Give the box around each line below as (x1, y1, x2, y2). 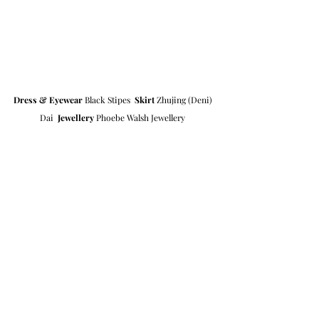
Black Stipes (83, 94, 135, 106)
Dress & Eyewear (14, 94, 83, 106)
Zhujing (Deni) (155, 94, 214, 106)
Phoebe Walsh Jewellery (94, 112, 185, 124)
